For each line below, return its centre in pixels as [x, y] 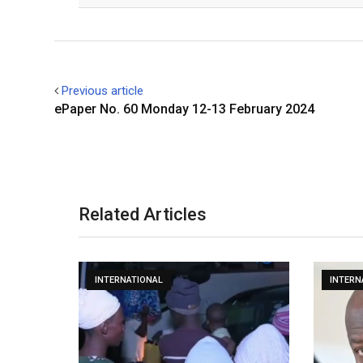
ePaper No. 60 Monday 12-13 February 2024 [184, 109]
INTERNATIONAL [129, 280]
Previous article [102, 91]
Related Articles [143, 214]
